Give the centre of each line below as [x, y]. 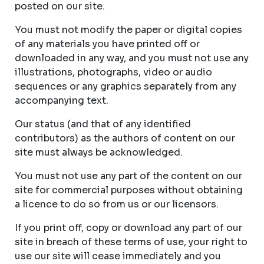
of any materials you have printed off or [107, 44]
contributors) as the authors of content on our [125, 138]
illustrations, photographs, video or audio [113, 72]
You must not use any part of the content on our [128, 176]
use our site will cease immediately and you [118, 256]
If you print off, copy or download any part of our [128, 228]
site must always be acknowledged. [99, 152]
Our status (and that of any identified [103, 124]
